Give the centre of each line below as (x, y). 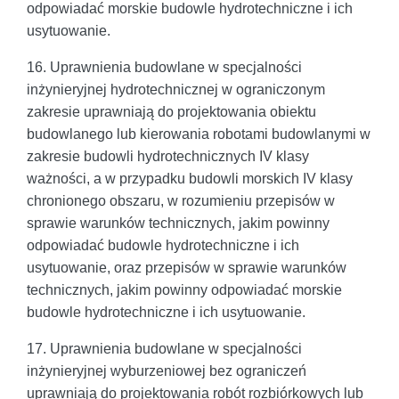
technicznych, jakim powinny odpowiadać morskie (184, 289)
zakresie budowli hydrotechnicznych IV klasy (168, 156)
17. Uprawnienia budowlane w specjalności (164, 348)
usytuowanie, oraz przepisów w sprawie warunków (187, 267)
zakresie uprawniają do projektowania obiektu (171, 111)
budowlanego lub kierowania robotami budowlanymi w (199, 134)
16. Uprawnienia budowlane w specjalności (164, 67)
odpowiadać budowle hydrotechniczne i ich (163, 245)
